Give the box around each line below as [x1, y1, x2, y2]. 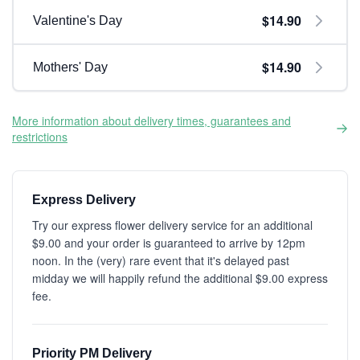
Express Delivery [32, 193, 136, 207]
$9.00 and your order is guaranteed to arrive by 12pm [32, 235, 305, 251]
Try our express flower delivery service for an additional [32, 217, 313, 233]
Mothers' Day [33, 60, 108, 74]
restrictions [12, 129, 67, 145]
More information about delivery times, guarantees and [12, 112, 291, 129]
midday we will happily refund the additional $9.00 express [32, 270, 328, 286]
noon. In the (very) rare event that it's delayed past [32, 252, 289, 268]
